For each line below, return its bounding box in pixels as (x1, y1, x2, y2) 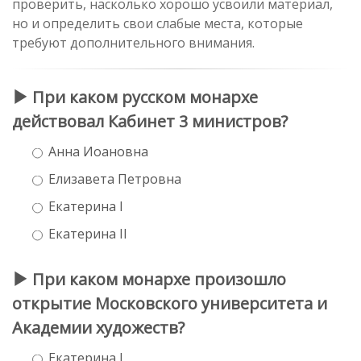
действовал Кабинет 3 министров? (12, 110, 288, 132)
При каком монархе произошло (28, 268, 286, 290)
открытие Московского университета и (12, 292, 327, 314)
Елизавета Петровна (48, 169, 181, 188)
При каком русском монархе (28, 85, 258, 108)
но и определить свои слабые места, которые (12, 14, 303, 32)
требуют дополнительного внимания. (12, 33, 255, 52)
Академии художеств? (12, 316, 185, 338)
